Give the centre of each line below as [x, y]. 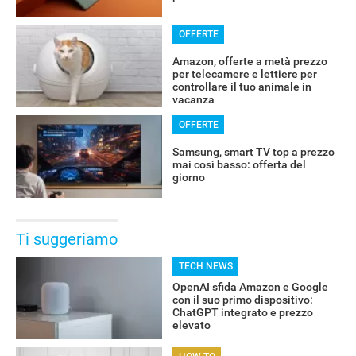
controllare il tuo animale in [242, 87]
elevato [191, 325]
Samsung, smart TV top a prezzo [253, 152]
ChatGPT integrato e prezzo [242, 313]
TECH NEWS [205, 267]
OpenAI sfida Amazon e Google [250, 287]
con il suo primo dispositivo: [242, 300]
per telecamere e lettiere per [244, 74]
